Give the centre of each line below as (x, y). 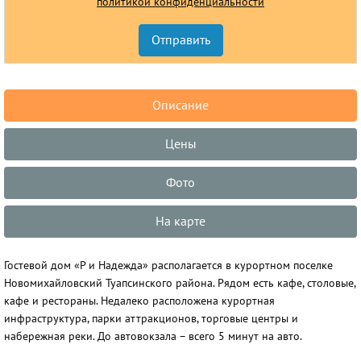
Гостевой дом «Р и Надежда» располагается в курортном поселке (168, 266)
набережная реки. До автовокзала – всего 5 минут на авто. (153, 336)
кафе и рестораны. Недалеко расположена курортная (139, 301)
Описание (180, 106)
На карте (180, 222)
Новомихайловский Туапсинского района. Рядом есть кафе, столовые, (180, 283)
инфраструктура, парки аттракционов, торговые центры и (151, 319)
